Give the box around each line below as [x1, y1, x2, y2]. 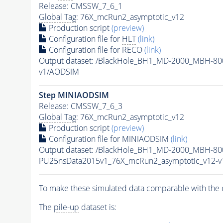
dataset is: [79, 201, 116, 213]
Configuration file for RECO [46, 44, 144, 55]
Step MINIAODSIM [38, 89, 109, 101]
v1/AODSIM [38, 66, 79, 77]
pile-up [53, 201, 79, 213]
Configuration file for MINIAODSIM [46, 133, 171, 144]
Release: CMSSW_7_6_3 [38, 100, 122, 111]
